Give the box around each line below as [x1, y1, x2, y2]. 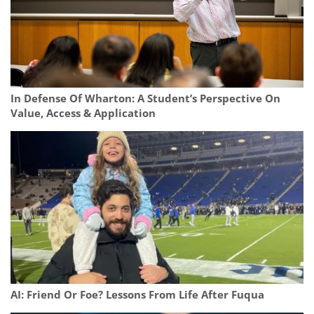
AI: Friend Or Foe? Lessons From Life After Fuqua [11, 287, 264, 302]
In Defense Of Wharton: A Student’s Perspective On [11, 90, 280, 106]
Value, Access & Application [11, 105, 156, 121]
